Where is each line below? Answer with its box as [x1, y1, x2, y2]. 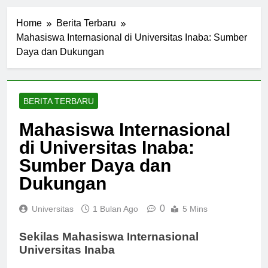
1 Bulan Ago [93, 214, 138, 224]
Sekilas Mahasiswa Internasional [19, 240, 199, 254]
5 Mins [182, 214, 208, 224]
